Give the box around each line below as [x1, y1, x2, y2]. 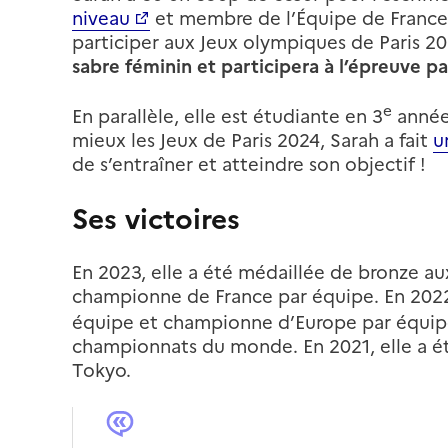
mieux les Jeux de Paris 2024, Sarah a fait [72, 126, 433, 154]
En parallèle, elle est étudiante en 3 [72, 102, 383, 130]
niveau [72, 4, 130, 32]
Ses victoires [72, 197, 240, 240]
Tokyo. [72, 356, 131, 384]
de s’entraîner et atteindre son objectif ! [72, 150, 426, 178]
